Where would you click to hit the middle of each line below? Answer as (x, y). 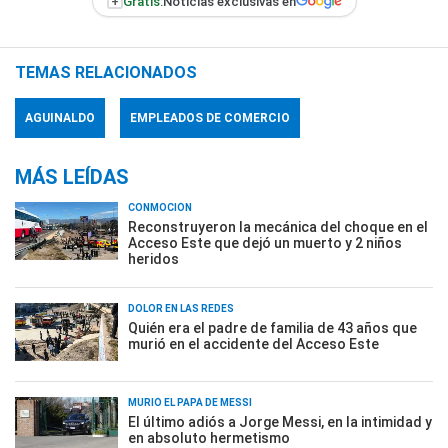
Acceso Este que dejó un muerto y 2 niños (265, 243)
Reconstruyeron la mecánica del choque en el (278, 227)
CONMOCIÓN (160, 207)
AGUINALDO (60, 118)
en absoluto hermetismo (209, 438)
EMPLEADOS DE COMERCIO (210, 118)
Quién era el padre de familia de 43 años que (272, 328)
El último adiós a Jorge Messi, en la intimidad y (280, 422)
